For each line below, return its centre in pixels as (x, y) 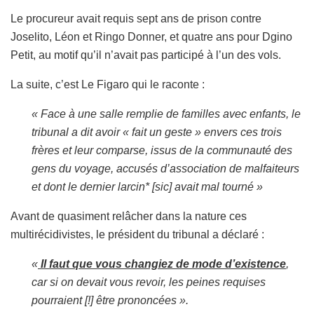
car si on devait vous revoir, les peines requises (149, 282)
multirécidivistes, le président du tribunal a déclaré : (137, 234)
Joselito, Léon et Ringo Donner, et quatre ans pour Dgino (151, 36)
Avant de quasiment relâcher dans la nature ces (129, 216)
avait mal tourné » (217, 186)
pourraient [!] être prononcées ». (110, 300)
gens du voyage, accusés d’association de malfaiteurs (165, 168)
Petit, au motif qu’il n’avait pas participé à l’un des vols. (146, 55)
